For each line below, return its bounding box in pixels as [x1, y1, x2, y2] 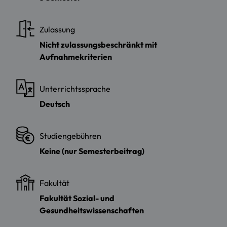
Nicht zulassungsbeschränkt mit [40, 39, 157, 50]
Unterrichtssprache [40, 83, 110, 94]
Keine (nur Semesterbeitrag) [40, 145, 144, 156]
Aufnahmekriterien [40, 51, 112, 62]
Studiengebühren [40, 130, 101, 141]
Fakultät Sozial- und [40, 193, 115, 203]
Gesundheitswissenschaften [40, 205, 144, 215]
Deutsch [40, 98, 70, 109]
